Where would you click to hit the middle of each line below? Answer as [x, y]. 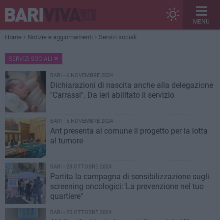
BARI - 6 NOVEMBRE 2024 [82, 75]
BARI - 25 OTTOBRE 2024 [81, 212]
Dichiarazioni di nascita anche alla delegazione [132, 85]
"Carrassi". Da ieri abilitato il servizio [112, 95]
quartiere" [67, 196]
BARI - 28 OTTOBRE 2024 [81, 167]
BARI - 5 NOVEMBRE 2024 [82, 121]
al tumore [67, 141]
